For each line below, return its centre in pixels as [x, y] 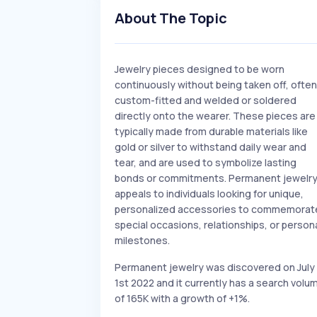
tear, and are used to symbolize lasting [206, 162]
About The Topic [171, 18]
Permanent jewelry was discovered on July [215, 267]
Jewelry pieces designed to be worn [200, 69]
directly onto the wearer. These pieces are [215, 116]
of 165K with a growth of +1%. [182, 298]
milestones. [142, 240]
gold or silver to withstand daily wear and [211, 147]
